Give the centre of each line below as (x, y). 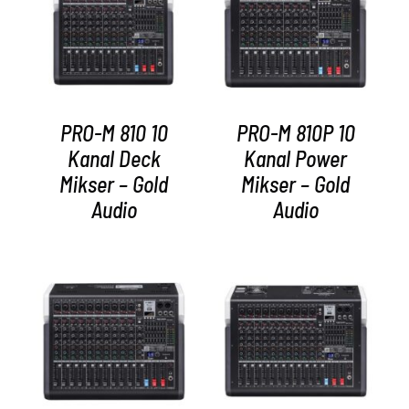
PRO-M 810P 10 (295, 133)
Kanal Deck (114, 159)
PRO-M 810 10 (114, 133)
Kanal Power (295, 159)
